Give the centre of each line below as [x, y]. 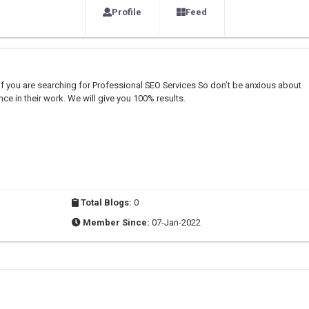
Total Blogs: [106, 202]
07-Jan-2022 [176, 222]
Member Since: [116, 222]
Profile [126, 12]
